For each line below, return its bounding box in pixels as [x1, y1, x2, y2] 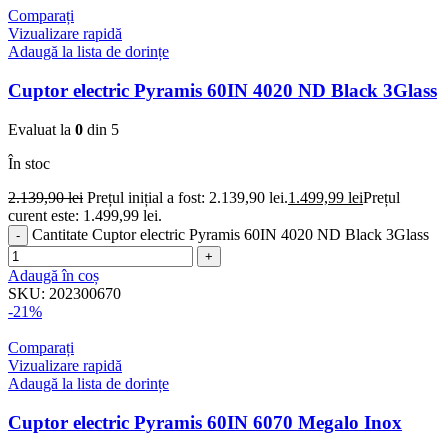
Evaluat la [8, 120, 75, 138]
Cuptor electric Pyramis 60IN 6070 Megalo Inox [8, 411, 402, 433]
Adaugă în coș [8, 266, 99, 284]
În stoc [8, 154, 50, 172]
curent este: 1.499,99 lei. [8, 206, 162, 224]
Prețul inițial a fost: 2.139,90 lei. [87, 188, 288, 206]
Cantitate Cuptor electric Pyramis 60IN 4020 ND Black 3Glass [32, 225, 429, 243]
